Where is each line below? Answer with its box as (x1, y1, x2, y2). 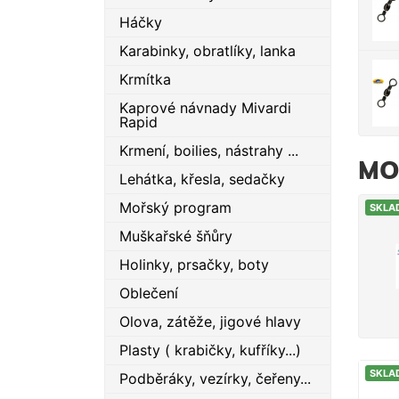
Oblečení (119, 284, 178, 302)
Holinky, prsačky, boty (119, 256, 269, 273)
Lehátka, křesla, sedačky (119, 170, 285, 188)
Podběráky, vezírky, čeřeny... (119, 370, 311, 387)
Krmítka (119, 70, 171, 88)
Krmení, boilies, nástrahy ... (119, 142, 298, 159)
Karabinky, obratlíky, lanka (119, 42, 296, 60)
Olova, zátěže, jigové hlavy (119, 313, 301, 330)
